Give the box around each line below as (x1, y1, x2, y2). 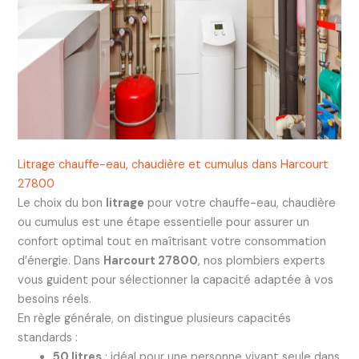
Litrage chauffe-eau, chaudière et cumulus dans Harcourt (17, 156, 329, 172)
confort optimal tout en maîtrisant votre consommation (17, 233, 326, 249)
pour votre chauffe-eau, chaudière (143, 195, 336, 211)
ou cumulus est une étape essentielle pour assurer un (17, 214, 309, 230)
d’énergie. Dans (17, 252, 103, 268)
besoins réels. (17, 291, 91, 307)
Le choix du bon (17, 195, 106, 211)
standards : (17, 329, 78, 345)
